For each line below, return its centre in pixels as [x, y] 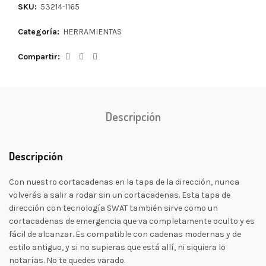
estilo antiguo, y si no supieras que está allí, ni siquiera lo [117, 247]
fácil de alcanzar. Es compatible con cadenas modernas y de [125, 234]
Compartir [38, 57]
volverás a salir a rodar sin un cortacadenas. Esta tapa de [120, 195]
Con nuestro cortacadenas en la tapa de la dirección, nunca [124, 182]
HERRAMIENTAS [92, 32]
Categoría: [40, 32]
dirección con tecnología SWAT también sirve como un [113, 208]
